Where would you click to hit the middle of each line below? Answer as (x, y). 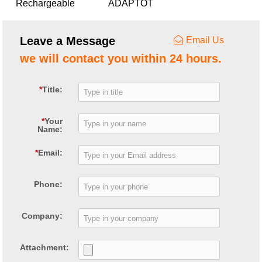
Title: (52, 90)
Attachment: (45, 248)
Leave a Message (68, 41)
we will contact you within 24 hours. (121, 59)
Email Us (205, 40)
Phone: (48, 185)
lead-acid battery (45, 14)
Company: (42, 216)
